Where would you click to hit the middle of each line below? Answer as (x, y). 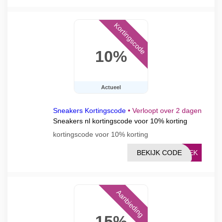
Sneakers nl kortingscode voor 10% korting (120, 121)
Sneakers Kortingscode (89, 111)
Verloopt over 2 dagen (167, 111)
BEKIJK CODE (159, 153)
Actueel (111, 87)
